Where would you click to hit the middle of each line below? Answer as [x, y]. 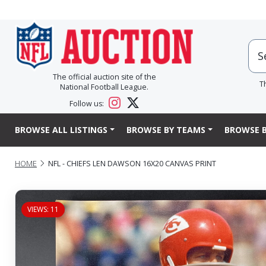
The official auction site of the [104, 77]
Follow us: [88, 104]
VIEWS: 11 [43, 209]
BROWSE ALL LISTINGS [61, 130]
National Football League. [104, 87]
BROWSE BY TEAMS [166, 130]
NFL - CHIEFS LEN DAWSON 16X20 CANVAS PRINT [132, 163]
